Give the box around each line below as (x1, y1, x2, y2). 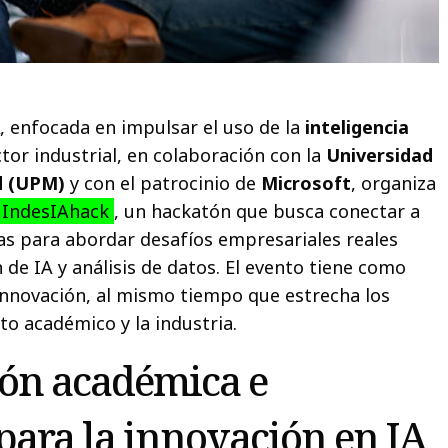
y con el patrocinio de (65, 170, 262, 195)
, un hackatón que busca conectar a (114, 198, 421, 223)
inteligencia (305, 114, 410, 139)
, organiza (351, 170, 437, 195)
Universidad (326, 142, 434, 167)
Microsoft (261, 170, 352, 195)
